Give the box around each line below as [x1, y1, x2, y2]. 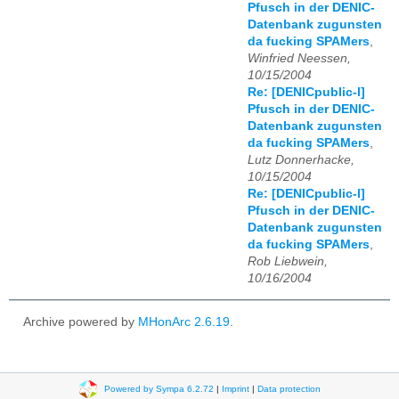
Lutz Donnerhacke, [248, 152, 354, 167]
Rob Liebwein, [248, 254, 328, 268]
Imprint [221, 383, 249, 394]
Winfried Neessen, [248, 51, 351, 65]
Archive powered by [23, 315, 138, 330]
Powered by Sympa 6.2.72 [103, 383, 214, 394]
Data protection [256, 383, 321, 394]
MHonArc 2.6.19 [138, 315, 230, 330]
